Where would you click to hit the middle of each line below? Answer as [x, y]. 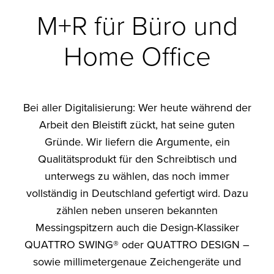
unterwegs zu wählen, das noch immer [137, 176]
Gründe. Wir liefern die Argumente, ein [137, 142]
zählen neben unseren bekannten [137, 211]
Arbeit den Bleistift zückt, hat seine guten [137, 125]
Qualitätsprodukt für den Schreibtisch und [137, 159]
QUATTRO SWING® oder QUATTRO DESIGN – [137, 245]
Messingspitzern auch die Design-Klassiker [137, 228]
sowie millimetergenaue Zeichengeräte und [137, 262]
